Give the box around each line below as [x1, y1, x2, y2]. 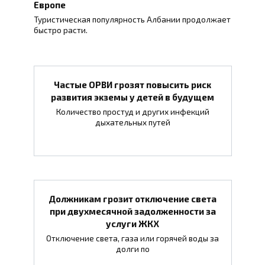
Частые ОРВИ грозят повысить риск [54, 79, 211, 90]
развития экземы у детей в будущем [51, 91, 214, 102]
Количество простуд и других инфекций [56, 107, 209, 117]
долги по [115, 244, 150, 254]
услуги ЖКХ [106, 218, 159, 229]
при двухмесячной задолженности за [49, 205, 216, 216]
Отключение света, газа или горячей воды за [46, 234, 219, 244]
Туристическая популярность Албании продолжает [33, 15, 231, 25]
